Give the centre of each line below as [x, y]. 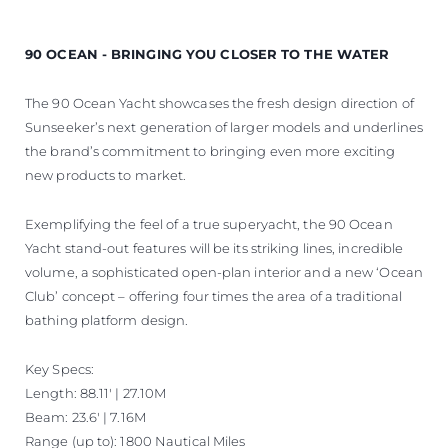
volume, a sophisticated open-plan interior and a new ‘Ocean [224, 271]
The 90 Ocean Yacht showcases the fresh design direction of [219, 102]
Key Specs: [59, 368]
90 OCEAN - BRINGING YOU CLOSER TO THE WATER [207, 53]
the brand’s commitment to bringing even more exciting [210, 150]
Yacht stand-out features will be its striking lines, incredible [214, 247]
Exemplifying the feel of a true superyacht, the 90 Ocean [209, 223]
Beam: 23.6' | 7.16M [85, 416]
